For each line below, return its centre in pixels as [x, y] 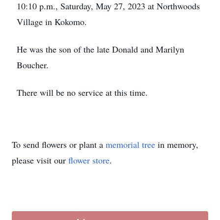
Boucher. [33, 65]
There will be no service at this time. [82, 92]
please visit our [40, 160]
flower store [89, 160]
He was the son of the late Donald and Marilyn [100, 49]
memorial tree [130, 144]
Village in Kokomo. [52, 22]
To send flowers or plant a [59, 144]
